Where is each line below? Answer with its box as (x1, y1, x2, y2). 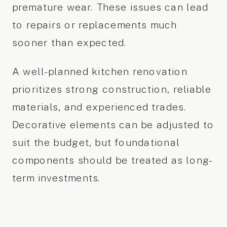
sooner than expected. (12, 36, 127, 48)
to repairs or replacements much (12, 19, 177, 30)
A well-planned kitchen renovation (12, 65, 187, 78)
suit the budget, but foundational (12, 136, 180, 148)
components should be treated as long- (12, 154, 213, 166)
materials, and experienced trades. (12, 101, 186, 113)
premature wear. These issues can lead (12, 1, 209, 13)
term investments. (12, 172, 101, 184)
